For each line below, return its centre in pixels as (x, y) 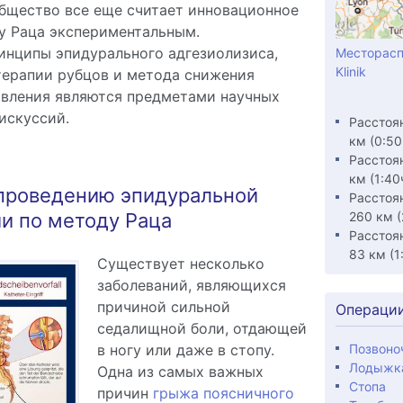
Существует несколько (180, 264)
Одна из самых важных (180, 372)
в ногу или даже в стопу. (185, 350)
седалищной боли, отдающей (201, 328)
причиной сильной (163, 307)
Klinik (350, 71)
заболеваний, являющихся (191, 285)
